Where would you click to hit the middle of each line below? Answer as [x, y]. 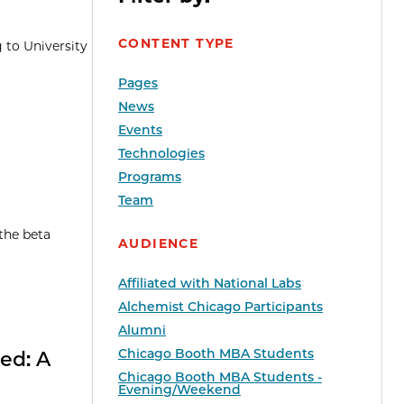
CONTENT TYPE [176, 44]
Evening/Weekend [179, 390]
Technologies [161, 154]
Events [140, 130]
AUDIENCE [159, 244]
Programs [150, 177]
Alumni [142, 331]
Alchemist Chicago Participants [220, 307]
